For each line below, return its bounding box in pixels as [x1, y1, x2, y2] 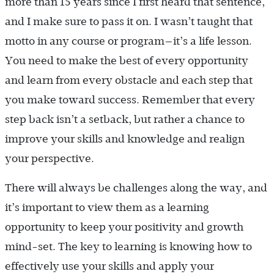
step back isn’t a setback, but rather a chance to [5, 113, 245, 126]
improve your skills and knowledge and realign [5, 133, 245, 146]
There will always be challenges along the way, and [5, 182, 267, 194]
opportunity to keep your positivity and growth [5, 221, 243, 234]
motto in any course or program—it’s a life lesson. [5, 35, 252, 48]
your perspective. [5, 152, 94, 165]
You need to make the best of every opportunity [5, 54, 248, 67]
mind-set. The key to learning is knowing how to [5, 240, 252, 253]
